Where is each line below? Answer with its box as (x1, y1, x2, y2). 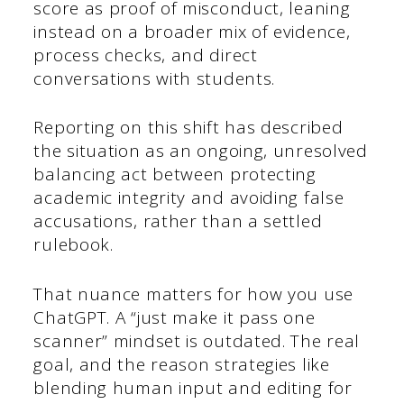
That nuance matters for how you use (33, 281, 353, 306)
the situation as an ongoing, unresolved (33, 139, 368, 163)
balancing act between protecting (33, 162, 317, 187)
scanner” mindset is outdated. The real (33, 328, 361, 353)
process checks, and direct (33, 42, 258, 67)
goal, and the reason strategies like (33, 352, 330, 376)
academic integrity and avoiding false (33, 186, 344, 210)
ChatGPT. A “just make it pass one (33, 305, 316, 329)
